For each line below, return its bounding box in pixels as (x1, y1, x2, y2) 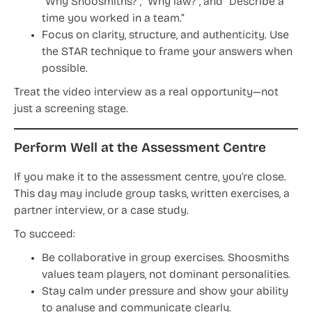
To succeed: (14, 229, 75, 241)
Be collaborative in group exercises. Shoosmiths (42, 253, 289, 265)
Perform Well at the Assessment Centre (14, 142, 266, 156)
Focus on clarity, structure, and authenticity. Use (42, 30, 289, 42)
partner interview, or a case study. (14, 205, 189, 217)
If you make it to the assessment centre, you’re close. (14, 172, 286, 184)
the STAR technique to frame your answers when (42, 47, 292, 58)
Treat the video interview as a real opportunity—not (14, 87, 279, 99)
